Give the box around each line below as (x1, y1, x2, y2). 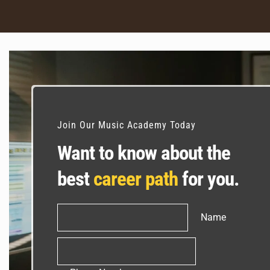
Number (57, 254, 89, 264)
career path (93, 167, 178, 190)
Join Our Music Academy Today (57, 119, 196, 131)
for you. (178, 167, 239, 190)
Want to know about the (57, 141, 230, 165)
